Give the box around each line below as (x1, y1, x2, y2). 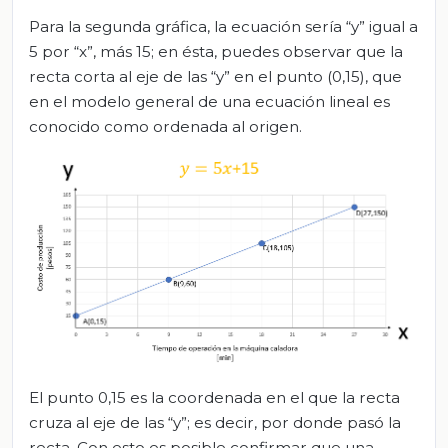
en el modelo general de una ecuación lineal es (29, 91, 390, 111)
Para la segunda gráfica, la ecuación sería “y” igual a (29, 16, 418, 36)
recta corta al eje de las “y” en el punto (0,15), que (29, 66, 402, 86)
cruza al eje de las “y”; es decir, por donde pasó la (29, 412, 401, 432)
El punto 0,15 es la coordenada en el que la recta (29, 387, 400, 407)
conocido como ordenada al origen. (29, 116, 302, 136)
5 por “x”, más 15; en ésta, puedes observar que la (29, 41, 403, 61)
